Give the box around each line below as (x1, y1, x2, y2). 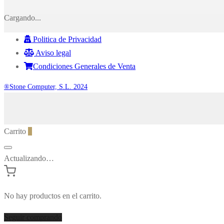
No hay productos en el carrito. (4, 191, 101, 200)
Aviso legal (34, 48, 71, 57)
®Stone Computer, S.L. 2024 (4, 82, 87, 90)
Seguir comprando (4, 212, 62, 221)
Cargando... (4, 13, 41, 22)
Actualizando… (4, 153, 54, 162)
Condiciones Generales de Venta (33, 61, 135, 70)
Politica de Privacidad (31, 34, 101, 43)
